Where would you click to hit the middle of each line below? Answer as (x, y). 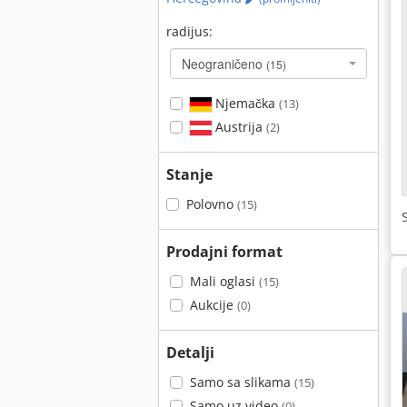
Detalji (190, 352)
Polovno (211, 204)
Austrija (238, 127)
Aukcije (213, 305)
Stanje (189, 174)
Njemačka (245, 103)
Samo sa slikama (242, 382)
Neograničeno (224, 64)
